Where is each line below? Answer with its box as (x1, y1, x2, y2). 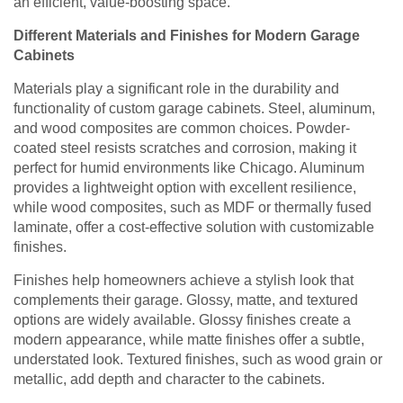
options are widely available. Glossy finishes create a (13, 312, 351, 328)
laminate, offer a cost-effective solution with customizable (13, 219, 374, 236)
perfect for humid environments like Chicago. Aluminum (13, 160, 364, 176)
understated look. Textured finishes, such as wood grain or (13, 352, 382, 368)
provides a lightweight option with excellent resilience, (13, 180, 356, 196)
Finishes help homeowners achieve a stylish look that (13, 273, 354, 289)
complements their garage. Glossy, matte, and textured (13, 292, 358, 309)
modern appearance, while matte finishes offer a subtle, (13, 332, 364, 348)
